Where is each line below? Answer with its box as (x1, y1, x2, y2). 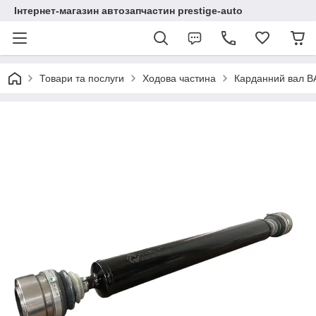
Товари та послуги (39, 73, 124, 84)
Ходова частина (142, 73, 216, 84)
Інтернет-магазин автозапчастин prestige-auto (14, 5, 243, 16)
